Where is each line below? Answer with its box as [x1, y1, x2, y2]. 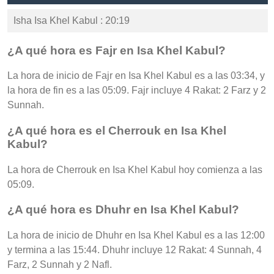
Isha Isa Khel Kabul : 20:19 [13, 15, 130, 26]
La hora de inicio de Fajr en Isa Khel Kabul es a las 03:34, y [7, 70, 265, 81]
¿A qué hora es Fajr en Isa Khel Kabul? [7, 43, 226, 57]
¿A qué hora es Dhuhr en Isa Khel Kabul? [7, 203, 239, 217]
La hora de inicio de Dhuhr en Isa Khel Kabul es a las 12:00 [7, 230, 265, 241]
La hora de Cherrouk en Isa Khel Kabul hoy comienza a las [7, 164, 262, 175]
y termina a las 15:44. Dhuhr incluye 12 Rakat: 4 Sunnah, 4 [7, 245, 262, 256]
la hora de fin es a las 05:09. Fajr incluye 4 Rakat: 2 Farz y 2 [7, 85, 266, 96]
